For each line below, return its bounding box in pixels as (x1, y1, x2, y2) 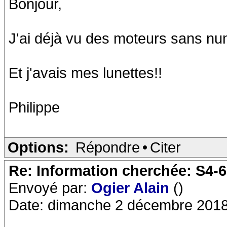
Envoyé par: (9, 179, 91, 196)
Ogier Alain (91, 179, 173, 196)
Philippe (9, 99, 60, 116)
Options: (8, 139, 69, 156)
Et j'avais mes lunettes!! (9, 64, 162, 81)
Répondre (75, 139, 140, 156)
